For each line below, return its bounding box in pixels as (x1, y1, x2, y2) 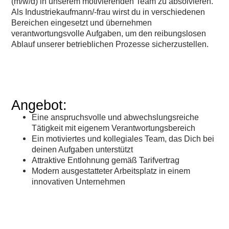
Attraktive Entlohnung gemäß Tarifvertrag (32, 155, 180, 165)
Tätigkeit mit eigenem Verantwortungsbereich (32, 123, 196, 133)
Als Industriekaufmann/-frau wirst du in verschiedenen (11, 7, 205, 17)
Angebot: (11, 97, 67, 113)
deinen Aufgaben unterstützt (32, 145, 133, 154)
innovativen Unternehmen (32, 177, 126, 187)
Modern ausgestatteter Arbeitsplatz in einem (32, 166, 191, 176)
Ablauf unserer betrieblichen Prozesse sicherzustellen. (11, 39, 209, 49)
